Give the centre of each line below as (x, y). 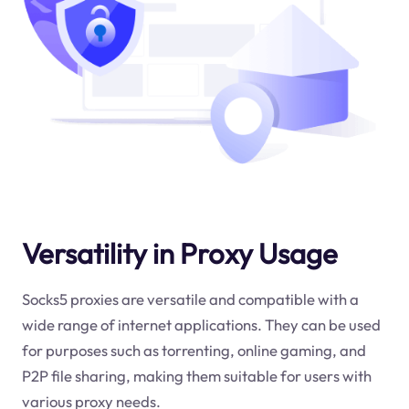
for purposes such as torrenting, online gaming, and (194, 350)
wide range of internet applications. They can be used (201, 324)
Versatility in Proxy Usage (179, 253)
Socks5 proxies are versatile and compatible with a (190, 299)
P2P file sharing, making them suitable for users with (196, 375)
